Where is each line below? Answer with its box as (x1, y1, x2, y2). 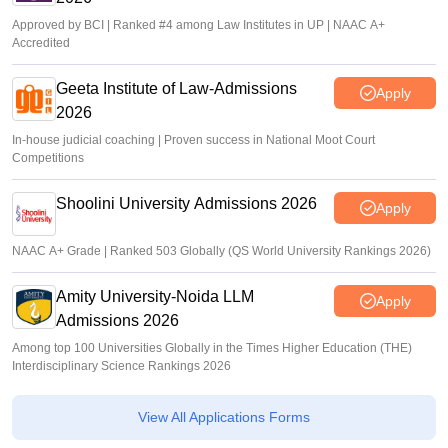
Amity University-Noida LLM (56, 288, 254, 305)
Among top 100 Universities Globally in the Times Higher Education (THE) (12, 341, 412, 355)
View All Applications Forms (138, 409, 310, 425)
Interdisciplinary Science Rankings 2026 (12, 359, 231, 373)
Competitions (12, 151, 84, 165)
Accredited (12, 36, 70, 50)
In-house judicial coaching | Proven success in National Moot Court (12, 133, 375, 147)
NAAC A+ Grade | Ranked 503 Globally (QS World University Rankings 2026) (12, 244, 431, 258)
